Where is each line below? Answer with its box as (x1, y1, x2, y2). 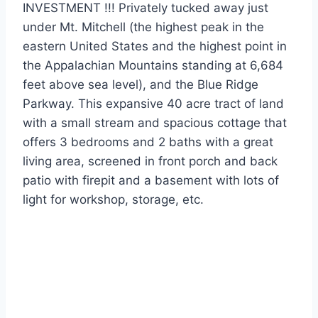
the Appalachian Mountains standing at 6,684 (23, 58, 283, 73)
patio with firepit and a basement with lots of (23, 173, 279, 188)
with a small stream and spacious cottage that (23, 116, 287, 131)
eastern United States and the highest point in (23, 39, 287, 54)
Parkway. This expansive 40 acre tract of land (23, 97, 284, 111)
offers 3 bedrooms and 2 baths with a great (23, 135, 273, 150)
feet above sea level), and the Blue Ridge (23, 77, 258, 92)
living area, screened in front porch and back (23, 154, 278, 169)
